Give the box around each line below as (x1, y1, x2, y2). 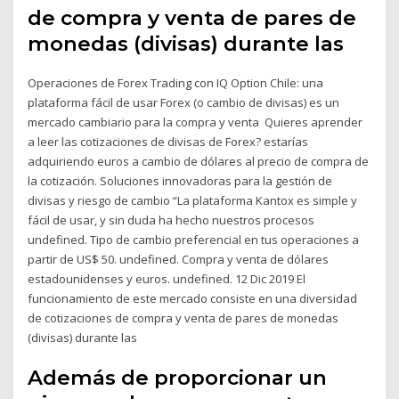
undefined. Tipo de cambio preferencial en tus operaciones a (28, 231, 360, 248)
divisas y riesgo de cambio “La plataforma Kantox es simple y (28, 191, 358, 208)
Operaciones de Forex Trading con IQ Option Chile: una (28, 74, 324, 91)
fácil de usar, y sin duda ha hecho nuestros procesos (28, 211, 318, 228)
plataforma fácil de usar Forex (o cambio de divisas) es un (28, 94, 340, 110)
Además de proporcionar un (28, 365, 328, 391)
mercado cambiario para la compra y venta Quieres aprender (28, 113, 363, 130)
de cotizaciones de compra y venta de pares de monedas (28, 309, 339, 326)
